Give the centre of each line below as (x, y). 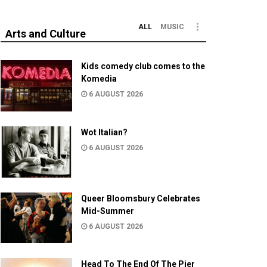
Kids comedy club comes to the (143, 66)
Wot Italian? (104, 132)
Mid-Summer (108, 211)
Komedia (99, 79)
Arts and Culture (46, 34)
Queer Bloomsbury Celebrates (141, 198)
